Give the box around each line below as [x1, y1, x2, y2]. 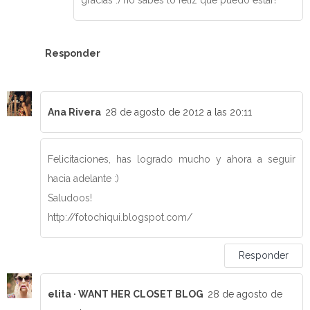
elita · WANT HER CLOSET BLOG [48, 288, 203, 300]
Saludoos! [48, 192, 92, 204]
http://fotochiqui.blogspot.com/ [48, 212, 192, 224]
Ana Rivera [48, 107, 101, 118]
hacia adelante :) [48, 173, 119, 185]
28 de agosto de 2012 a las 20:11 [105, 107, 252, 118]
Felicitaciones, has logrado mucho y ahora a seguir [48, 154, 295, 165]
